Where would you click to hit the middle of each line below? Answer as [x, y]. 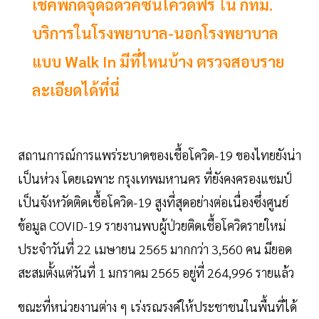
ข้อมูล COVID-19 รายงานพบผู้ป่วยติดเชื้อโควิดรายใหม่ [152, 226]
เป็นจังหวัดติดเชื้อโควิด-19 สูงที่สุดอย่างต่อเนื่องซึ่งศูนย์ [153, 202]
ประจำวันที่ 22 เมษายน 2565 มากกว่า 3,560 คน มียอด [155, 249]
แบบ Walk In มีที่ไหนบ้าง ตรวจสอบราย [158, 62]
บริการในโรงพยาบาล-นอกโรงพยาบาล [155, 33]
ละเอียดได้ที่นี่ [76, 90]
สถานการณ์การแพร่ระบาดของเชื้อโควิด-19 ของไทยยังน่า [159, 155]
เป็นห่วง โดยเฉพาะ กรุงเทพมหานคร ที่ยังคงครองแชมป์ [155, 179]
